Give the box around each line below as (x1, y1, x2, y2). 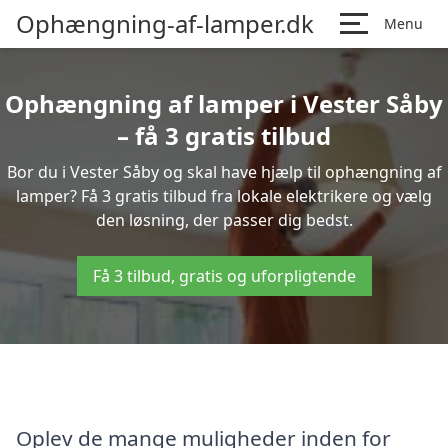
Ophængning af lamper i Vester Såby (5, 87, 443, 120)
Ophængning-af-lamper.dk (16, 7, 314, 40)
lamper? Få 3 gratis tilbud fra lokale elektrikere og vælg (16, 185, 432, 207)
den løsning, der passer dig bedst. (95, 209, 353, 231)
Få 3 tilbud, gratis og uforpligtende (92, 265, 356, 287)
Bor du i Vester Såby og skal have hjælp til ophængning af (6, 161, 442, 183)
